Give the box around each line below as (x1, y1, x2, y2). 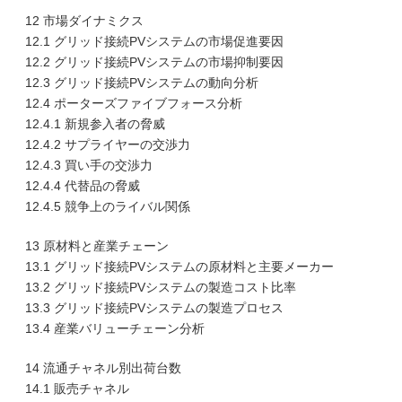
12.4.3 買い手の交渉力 (25, 158, 153, 172)
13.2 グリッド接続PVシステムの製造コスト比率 (25, 280, 296, 294)
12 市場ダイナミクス (25, 13, 144, 28)
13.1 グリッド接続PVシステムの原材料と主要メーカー (25, 259, 334, 274)
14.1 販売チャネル (25, 381, 129, 396)
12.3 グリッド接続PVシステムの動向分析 (25, 75, 258, 90)
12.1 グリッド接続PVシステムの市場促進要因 (25, 34, 284, 48)
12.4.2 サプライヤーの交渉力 (25, 137, 190, 152)
